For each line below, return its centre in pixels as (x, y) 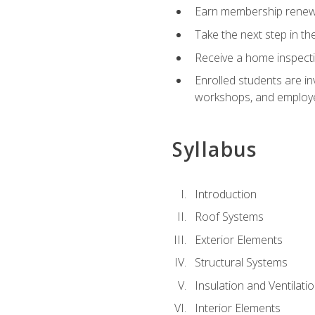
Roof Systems (229, 217)
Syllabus (214, 149)
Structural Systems (241, 263)
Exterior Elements (238, 239)
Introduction (225, 194)
